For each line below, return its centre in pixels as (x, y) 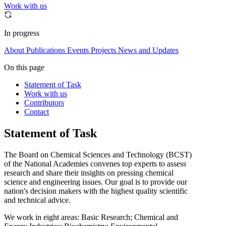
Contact (37, 112)
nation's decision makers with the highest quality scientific (96, 191)
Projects (103, 50)
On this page (24, 68)
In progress (22, 33)
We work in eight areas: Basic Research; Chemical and (91, 217)
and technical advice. (37, 200)
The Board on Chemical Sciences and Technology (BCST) (98, 154)
